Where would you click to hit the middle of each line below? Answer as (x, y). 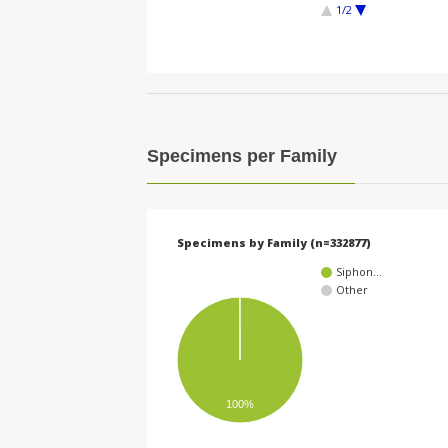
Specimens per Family (242, 156)
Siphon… (359, 271)
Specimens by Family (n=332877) (274, 242)
